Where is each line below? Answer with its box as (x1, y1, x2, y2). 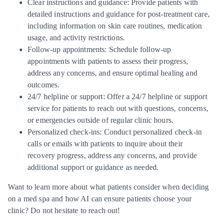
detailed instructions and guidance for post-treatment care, (27, 9, 210, 18)
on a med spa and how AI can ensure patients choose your (8, 194, 192, 203)
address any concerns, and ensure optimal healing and (27, 68, 197, 77)
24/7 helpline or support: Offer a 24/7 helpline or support (27, 92, 207, 101)
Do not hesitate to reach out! (30, 206, 120, 215)
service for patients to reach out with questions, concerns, (27, 104, 208, 112)
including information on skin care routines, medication (27, 21, 202, 30)
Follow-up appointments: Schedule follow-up (27, 45, 171, 54)
